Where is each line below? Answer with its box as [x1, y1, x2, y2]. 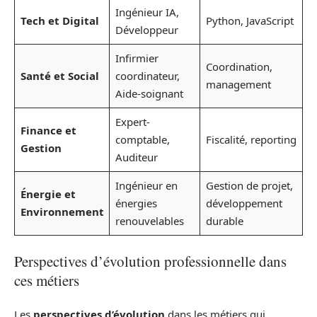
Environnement [20, 204, 104, 219]
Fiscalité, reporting [205, 132, 296, 146]
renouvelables [115, 214, 184, 228]
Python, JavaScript [205, 13, 294, 28]
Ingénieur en [115, 178, 178, 192]
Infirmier [115, 51, 158, 65]
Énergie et [20, 187, 76, 201]
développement [205, 196, 282, 210]
